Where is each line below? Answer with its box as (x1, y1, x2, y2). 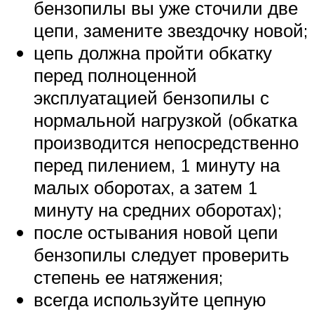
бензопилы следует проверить (34, 243, 289, 266)
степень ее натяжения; (34, 266, 223, 289)
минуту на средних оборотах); (34, 198, 282, 221)
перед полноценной (34, 64, 197, 87)
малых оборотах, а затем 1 (34, 176, 258, 199)
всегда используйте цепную (34, 288, 266, 311)
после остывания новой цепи (34, 221, 278, 244)
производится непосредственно (34, 131, 299, 154)
